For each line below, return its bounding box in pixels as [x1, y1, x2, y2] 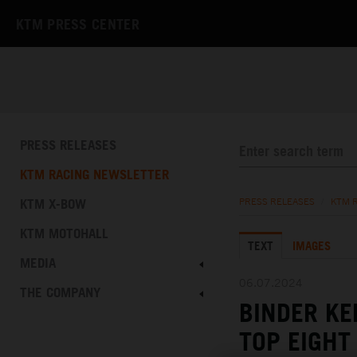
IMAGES [292, 238, 331, 253]
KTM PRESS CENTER [16, 15, 139, 33]
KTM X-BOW [20, 195, 86, 213]
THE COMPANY [20, 284, 100, 301]
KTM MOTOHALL [20, 225, 108, 242]
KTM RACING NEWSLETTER [20, 166, 169, 183]
